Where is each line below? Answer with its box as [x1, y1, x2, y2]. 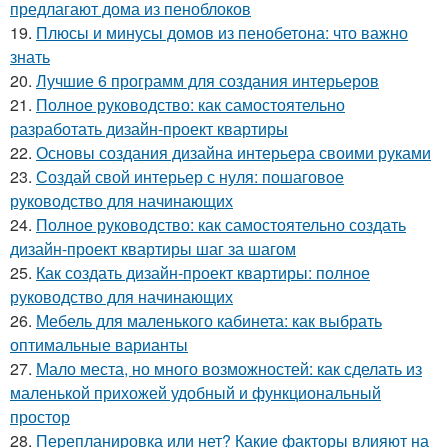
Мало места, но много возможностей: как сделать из [36, 356, 422, 380]
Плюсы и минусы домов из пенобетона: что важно [36, 20, 408, 44]
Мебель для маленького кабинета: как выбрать [36, 308, 382, 332]
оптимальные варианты [10, 332, 188, 356]
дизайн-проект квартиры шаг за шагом [10, 236, 296, 260]
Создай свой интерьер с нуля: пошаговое [36, 164, 344, 188]
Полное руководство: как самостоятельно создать [36, 212, 406, 236]
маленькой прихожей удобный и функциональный [10, 380, 381, 404]
